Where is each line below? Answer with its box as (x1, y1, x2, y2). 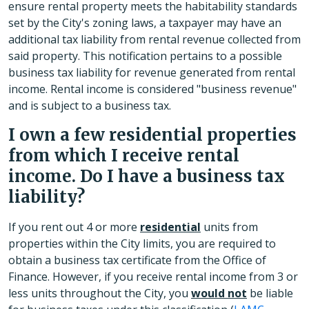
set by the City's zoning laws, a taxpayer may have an (8, 15, 281, 31)
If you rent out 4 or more (8, 219, 140, 235)
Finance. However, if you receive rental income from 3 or (8, 269, 298, 285)
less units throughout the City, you (8, 286, 191, 301)
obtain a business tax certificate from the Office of (8, 252, 266, 268)
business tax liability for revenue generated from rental (8, 65, 295, 81)
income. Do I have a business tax (8, 166, 285, 188)
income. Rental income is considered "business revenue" (8, 81, 297, 97)
